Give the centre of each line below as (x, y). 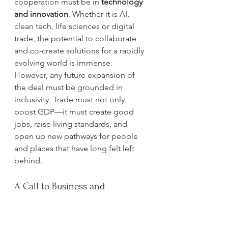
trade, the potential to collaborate (76, 39)
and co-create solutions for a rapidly (80, 51)
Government (40, 201)
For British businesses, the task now (79, 214)
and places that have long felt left (75, 149)
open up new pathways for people (77, 136)
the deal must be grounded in (69, 88)
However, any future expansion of (76, 75)
